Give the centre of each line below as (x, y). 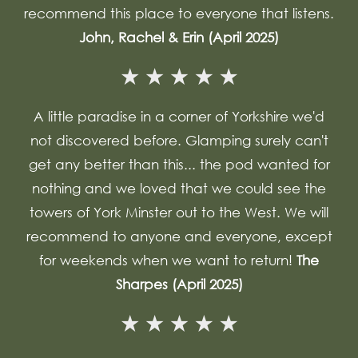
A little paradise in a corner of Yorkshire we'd (179, 116)
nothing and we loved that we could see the (179, 188)
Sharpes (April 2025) (179, 284)
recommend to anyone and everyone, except (179, 236)
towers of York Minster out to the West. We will (179, 212)
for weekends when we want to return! (168, 260)
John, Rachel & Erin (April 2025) (179, 37)
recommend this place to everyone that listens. (179, 13)
